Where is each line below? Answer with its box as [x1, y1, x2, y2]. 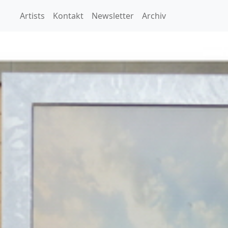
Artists [20, 10, 45, 22]
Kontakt [53, 10, 83, 22]
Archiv [142, 10, 166, 22]
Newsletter [92, 10, 134, 22]
